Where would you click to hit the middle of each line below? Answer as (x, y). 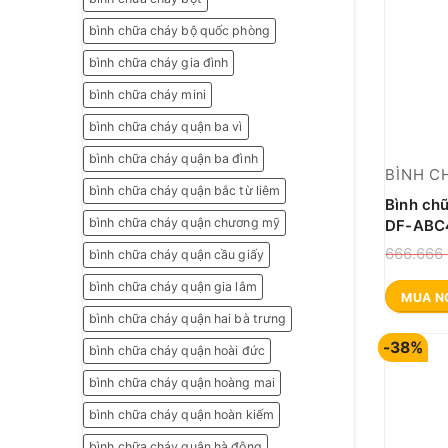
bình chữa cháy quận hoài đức (177, 351)
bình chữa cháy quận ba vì (166, 127)
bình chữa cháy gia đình (159, 63)
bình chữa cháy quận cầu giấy (176, 255)
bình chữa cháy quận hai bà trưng (188, 319)
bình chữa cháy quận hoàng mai (182, 383)
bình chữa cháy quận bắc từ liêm (185, 191)
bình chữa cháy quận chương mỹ (184, 223)
